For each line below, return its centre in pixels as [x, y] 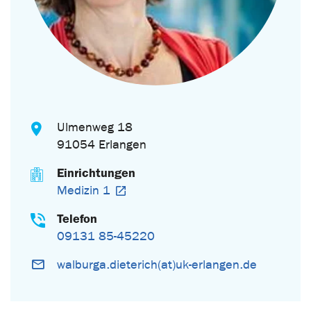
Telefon [77, 218]
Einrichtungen [96, 173]
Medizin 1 [84, 190]
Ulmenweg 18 [95, 127]
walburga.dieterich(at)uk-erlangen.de [157, 264]
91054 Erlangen [102, 144]
